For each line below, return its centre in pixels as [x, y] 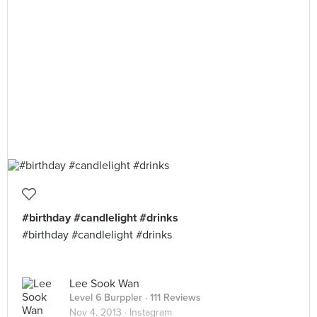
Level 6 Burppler [106, 298]
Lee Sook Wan [104, 284]
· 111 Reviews [172, 298]
